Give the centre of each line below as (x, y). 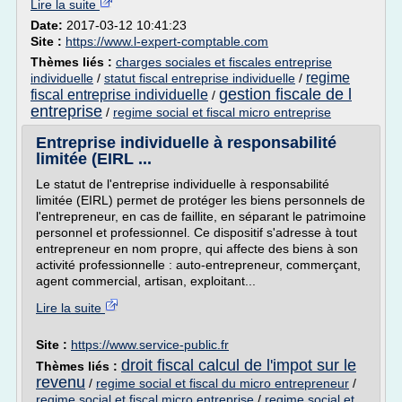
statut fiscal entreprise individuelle (200, 78)
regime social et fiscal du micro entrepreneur (223, 383)
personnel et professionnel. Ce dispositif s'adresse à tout (197, 232)
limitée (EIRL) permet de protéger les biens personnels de (201, 200)
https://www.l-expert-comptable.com (167, 41)
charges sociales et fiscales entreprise (224, 62)
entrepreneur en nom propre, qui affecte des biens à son (197, 249)
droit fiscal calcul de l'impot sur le (239, 365)
